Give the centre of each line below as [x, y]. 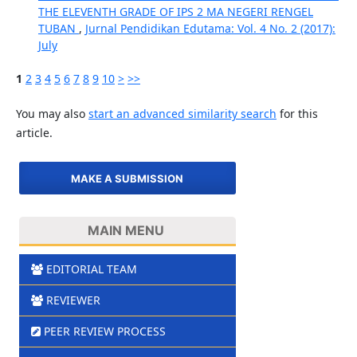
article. [34, 133]
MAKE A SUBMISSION [127, 178]
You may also [52, 114]
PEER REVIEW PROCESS [104, 331]
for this [297, 114]
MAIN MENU [126, 230]
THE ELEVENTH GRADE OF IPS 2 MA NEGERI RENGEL [175, 12]
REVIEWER [73, 300]
